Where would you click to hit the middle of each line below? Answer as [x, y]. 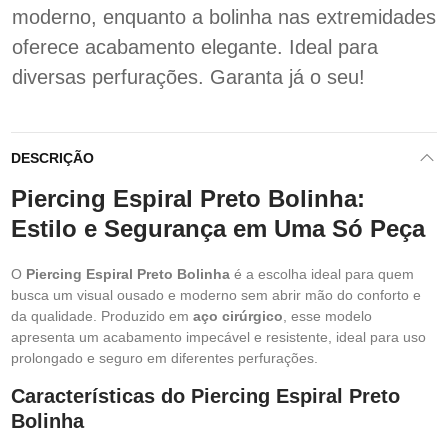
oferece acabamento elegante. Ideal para [195, 47]
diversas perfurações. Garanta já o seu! [188, 77]
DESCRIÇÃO [52, 158]
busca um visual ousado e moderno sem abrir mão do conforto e [216, 295]
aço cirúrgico [238, 316]
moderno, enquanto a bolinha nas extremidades [224, 17]
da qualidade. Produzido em [102, 316]
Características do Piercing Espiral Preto [205, 396]
